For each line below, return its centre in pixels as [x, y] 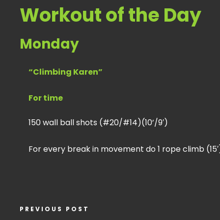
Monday [49, 44]
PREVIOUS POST [55, 209]
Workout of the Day [110, 15]
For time [46, 98]
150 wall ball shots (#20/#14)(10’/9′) [98, 123]
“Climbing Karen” [66, 72]
